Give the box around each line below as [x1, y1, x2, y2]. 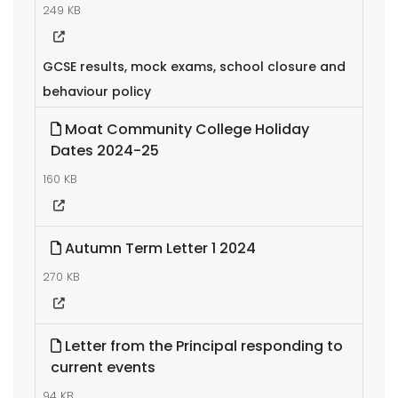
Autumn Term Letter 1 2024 [61, 238, 256, 259]
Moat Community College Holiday [61, 119, 309, 139]
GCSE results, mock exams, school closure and [43, 58, 346, 76]
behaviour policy [43, 83, 151, 100]
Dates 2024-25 [51, 140, 159, 161]
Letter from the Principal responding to [61, 336, 343, 356]
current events [51, 357, 155, 378]
